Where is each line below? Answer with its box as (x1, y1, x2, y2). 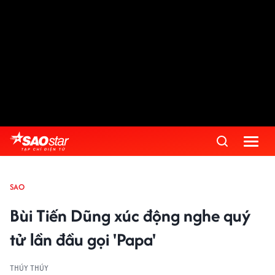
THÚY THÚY (10, 262, 48, 274)
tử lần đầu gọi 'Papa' (10, 227, 156, 252)
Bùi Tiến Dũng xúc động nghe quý (10, 203, 250, 228)
